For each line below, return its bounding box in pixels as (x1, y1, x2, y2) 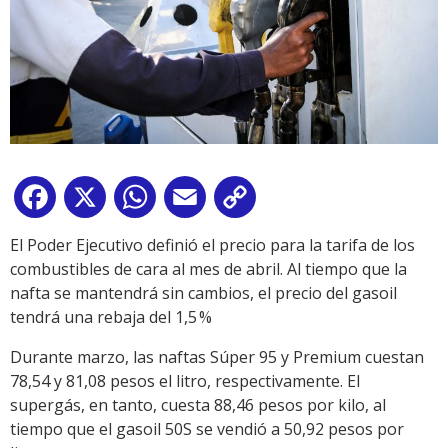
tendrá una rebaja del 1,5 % (10, 306, 212, 329)
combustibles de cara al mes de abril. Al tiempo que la (10, 258, 407, 281)
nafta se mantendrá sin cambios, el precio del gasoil (10, 282, 397, 305)
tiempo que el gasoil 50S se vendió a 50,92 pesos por (10, 418, 404, 441)
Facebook (60, 190, 132, 213)
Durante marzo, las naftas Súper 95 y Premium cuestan (10, 346, 424, 369)
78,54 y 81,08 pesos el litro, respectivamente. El (10, 370, 360, 393)
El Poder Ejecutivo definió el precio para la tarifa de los (10, 234, 415, 257)
